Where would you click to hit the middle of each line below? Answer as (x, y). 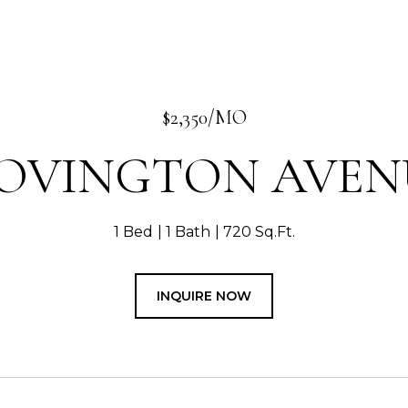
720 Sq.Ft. (259, 232)
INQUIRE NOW (204, 296)
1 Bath (188, 232)
